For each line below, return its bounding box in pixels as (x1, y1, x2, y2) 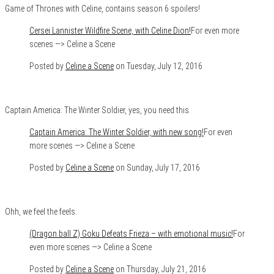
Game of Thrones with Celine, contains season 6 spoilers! (5, 3, 200, 13)
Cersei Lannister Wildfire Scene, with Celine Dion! (29, 25, 191, 35)
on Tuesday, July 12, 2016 (114, 61, 202, 71)
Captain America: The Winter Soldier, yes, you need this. (5, 105, 191, 115)
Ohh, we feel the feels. (5, 206, 77, 217)
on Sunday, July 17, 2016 (114, 162, 200, 172)
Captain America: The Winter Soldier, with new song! (29, 127, 204, 137)
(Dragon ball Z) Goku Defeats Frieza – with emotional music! (29, 228, 233, 239)
